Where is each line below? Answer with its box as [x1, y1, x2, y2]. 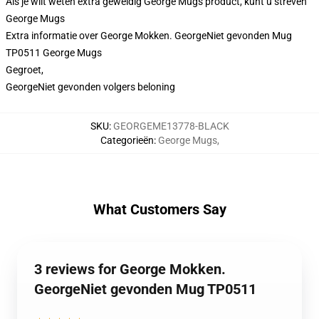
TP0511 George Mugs [6, 47, 102, 58]
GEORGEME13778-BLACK [113, 120, 229, 132]
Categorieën [100, 135, 154, 146]
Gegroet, [6, 64, 43, 75]
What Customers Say [93, 201, 226, 218]
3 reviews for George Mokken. [34, 261, 226, 278]
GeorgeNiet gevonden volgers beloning [6, 81, 175, 93]
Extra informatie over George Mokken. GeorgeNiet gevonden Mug [6, 30, 292, 41]
